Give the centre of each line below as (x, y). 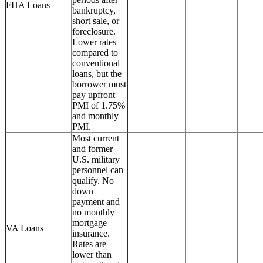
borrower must (99, 84)
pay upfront (94, 95)
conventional (96, 63)
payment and (96, 201)
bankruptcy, (94, 10)
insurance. (91, 233)
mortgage (90, 222)
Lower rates (94, 42)
